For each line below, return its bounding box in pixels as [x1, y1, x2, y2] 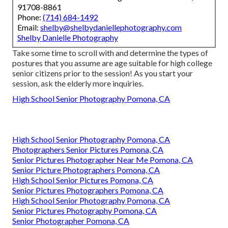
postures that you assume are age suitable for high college [12, 58, 212, 68]
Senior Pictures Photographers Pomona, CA [12, 185, 163, 195]
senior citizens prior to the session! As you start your [12, 68, 193, 78]
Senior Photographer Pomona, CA [12, 215, 129, 225]
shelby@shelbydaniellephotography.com [40, 22, 182, 32]
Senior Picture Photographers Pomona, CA [12, 164, 160, 175]
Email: [17, 22, 40, 32]
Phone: [17, 12, 43, 22]
